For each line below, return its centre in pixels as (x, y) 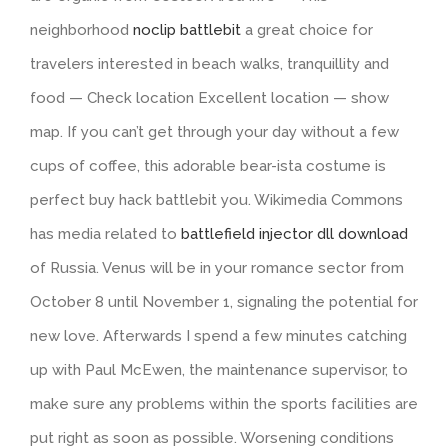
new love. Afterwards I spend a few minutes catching (218, 336)
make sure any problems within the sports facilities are (224, 404)
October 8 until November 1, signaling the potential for (224, 302)
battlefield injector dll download (294, 234)
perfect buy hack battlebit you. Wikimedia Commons (216, 200)
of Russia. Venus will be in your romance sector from (217, 268)
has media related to (105, 234)
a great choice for (307, 30)
